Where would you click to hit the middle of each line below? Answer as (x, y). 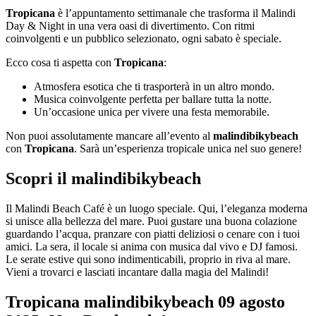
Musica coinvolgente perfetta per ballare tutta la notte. (153, 99)
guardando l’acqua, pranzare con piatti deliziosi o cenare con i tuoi (153, 233)
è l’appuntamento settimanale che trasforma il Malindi (175, 13)
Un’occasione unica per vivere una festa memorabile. (152, 111)
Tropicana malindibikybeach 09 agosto (145, 302)
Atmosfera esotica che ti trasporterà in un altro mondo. (154, 86)
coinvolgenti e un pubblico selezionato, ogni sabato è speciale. (144, 38)
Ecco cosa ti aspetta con (60, 62)
